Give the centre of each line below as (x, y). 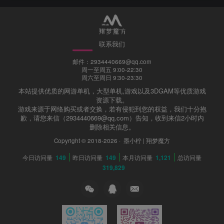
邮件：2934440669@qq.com (112, 62)
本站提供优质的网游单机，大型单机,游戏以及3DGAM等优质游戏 (112, 91)
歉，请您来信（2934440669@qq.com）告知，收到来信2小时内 (112, 118)
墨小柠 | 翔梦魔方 (146, 141)
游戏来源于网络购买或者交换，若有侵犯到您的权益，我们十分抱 (112, 109)
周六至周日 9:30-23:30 (112, 78)
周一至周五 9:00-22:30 (112, 70)
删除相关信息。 (112, 127)
